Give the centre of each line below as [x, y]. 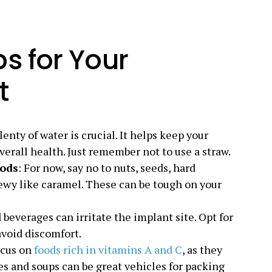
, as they [202, 250]
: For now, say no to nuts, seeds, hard [107, 168]
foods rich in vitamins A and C [108, 250]
